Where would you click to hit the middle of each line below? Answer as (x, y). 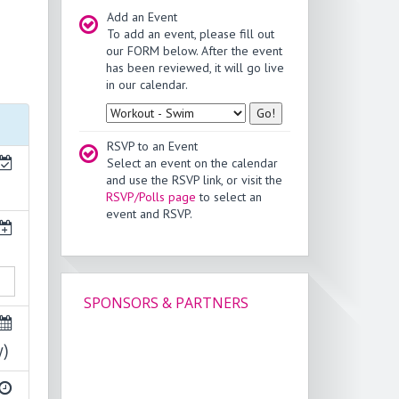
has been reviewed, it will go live (195, 68)
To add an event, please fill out (190, 34)
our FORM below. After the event (194, 51)
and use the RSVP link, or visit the (194, 180)
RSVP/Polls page (151, 197)
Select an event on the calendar (192, 163)
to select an (228, 197)
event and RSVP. (149, 214)
